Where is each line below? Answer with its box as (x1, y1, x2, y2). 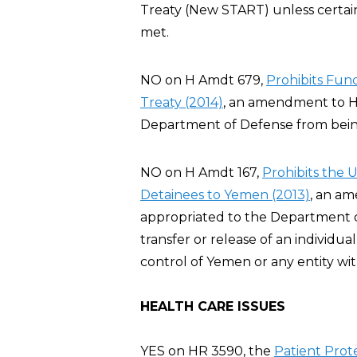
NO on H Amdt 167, (140, 165, 262, 180)
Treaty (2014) (140, 95, 223, 110)
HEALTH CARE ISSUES (140, 299, 285, 314)
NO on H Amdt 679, (140, 73, 266, 88)
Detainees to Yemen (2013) (140, 187, 310, 202)
